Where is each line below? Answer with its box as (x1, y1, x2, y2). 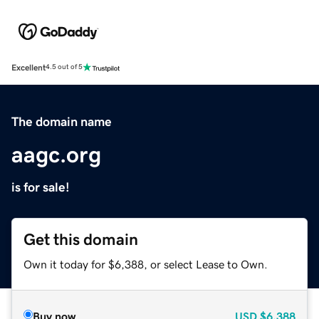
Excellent (11, 63, 46, 72)
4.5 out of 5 (46, 63, 83, 71)
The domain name (11, 115, 112, 128)
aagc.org (11, 142, 101, 166)
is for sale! (11, 180, 70, 194)
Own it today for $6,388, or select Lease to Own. (23, 258, 268, 270)
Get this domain (23, 231, 138, 248)
